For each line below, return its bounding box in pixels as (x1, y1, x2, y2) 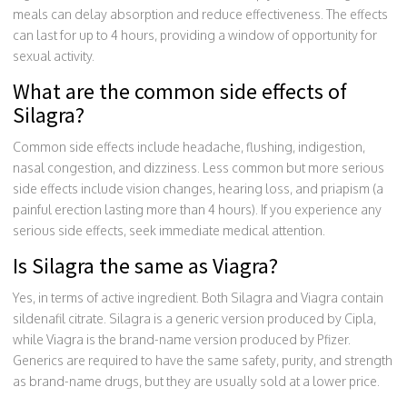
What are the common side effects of (13, 76, 347, 105)
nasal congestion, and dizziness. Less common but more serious (13, 159, 384, 175)
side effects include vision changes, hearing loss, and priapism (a (13, 180, 383, 196)
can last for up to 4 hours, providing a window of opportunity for (13, 26, 377, 43)
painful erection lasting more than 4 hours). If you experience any (13, 201, 382, 217)
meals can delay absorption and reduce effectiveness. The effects (13, 5, 388, 22)
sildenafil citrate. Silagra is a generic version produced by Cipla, (13, 310, 376, 326)
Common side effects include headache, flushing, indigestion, (13, 138, 365, 154)
